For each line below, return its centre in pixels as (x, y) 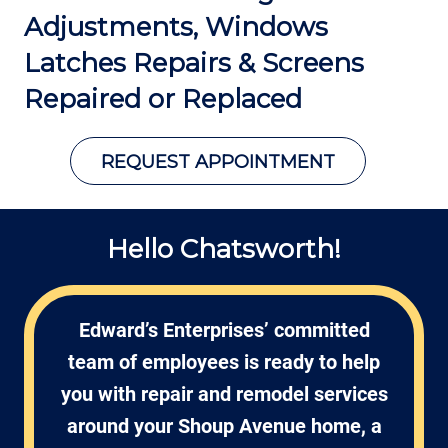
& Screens (301, 63)
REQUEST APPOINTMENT (217, 162)
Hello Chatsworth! (224, 249)
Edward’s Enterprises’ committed (224, 330)
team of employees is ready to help (224, 362)
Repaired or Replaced (163, 99)
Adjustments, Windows (176, 27)
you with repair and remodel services (224, 394)
